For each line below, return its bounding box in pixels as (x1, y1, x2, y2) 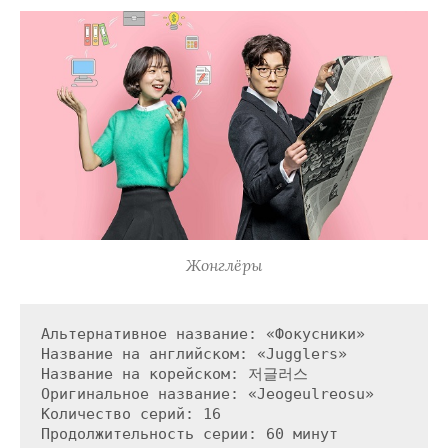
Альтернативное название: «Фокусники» (40, 325, 365, 344)
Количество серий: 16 (40, 405, 221, 424)
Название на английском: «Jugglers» (40, 345, 347, 364)
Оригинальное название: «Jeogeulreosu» (40, 385, 374, 404)
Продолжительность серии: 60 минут (40, 425, 338, 444)
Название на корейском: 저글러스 (40, 365, 308, 384)
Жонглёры (186, 255, 262, 276)
